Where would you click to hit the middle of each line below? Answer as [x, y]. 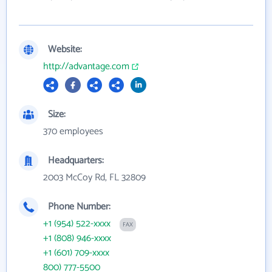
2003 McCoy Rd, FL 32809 [94, 178]
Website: [65, 50]
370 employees [73, 132]
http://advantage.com [86, 67]
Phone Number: [79, 207]
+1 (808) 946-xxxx [77, 239]
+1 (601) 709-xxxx [76, 253]
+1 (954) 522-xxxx [77, 224]
